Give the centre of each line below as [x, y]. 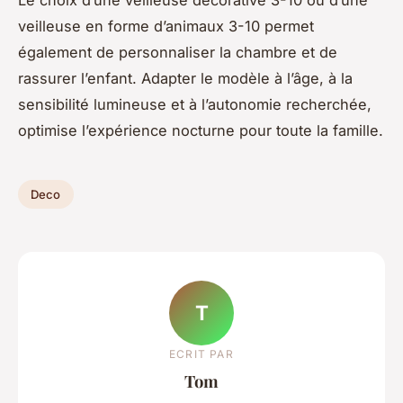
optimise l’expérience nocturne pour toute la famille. [201, 131]
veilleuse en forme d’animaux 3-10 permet [166, 27]
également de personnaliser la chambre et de [178, 53]
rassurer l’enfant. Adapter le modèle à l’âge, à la [185, 79]
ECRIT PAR [201, 354]
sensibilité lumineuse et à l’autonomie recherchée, [195, 105]
